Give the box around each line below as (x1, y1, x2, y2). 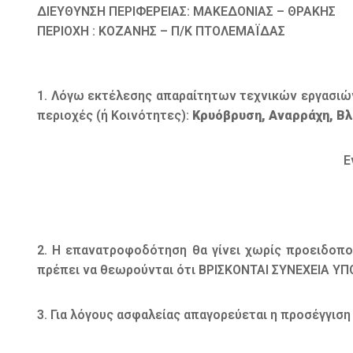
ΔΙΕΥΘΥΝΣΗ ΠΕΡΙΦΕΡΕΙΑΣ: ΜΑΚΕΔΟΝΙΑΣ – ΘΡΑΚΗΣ (37, 4, 336, 20)
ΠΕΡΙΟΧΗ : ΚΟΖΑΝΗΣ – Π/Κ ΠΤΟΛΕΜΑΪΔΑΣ (37, 24, 285, 39)
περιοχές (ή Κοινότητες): (37, 108, 192, 124)
